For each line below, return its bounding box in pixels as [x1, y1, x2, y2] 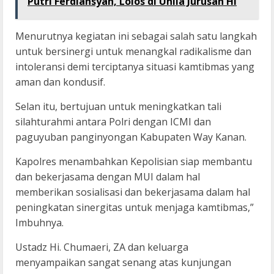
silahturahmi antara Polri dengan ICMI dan [15, 115, 211, 129]
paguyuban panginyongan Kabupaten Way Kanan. [15, 130, 246, 144]
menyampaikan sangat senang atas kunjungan [15, 256, 231, 270]
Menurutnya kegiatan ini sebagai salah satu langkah [15, 29, 257, 43]
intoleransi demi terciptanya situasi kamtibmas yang [15, 60, 254, 74]
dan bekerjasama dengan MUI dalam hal [15, 170, 200, 184]
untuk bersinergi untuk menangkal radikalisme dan [15, 45, 251, 59]
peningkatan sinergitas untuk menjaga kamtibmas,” [15, 201, 254, 215]
